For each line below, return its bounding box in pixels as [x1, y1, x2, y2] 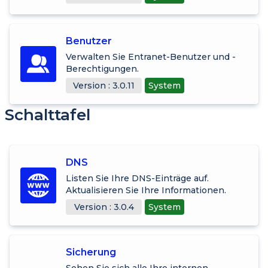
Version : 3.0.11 [73, 80, 135, 91]
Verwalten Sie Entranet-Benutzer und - [66, 51, 236, 62]
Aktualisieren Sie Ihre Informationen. [66, 184, 226, 196]
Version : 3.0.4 [74, 201, 134, 212]
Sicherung [66, 246, 116, 258]
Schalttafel [5, 105, 90, 124]
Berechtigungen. [66, 63, 139, 74]
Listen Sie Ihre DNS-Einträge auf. [66, 172, 209, 184]
